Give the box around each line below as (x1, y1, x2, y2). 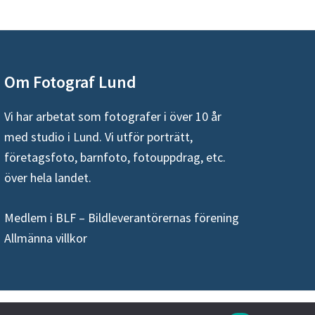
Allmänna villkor (4, 230, 87, 246)
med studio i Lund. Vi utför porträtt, (4, 129, 193, 145)
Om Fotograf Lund (4, 71, 136, 93)
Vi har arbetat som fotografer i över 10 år (4, 108, 221, 124)
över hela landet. (4, 169, 91, 186)
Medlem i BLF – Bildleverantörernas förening (4, 210, 239, 226)
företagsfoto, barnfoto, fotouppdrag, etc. (4, 149, 226, 165)
